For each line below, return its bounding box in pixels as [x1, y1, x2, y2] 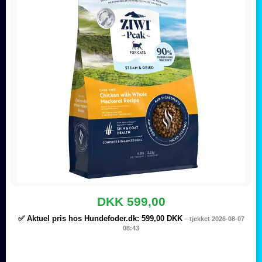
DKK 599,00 [96, 195, 166, 209]
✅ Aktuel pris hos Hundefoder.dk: [18, 214, 142, 223]
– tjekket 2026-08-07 [182, 215, 244, 222]
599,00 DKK [141, 214, 182, 223]
